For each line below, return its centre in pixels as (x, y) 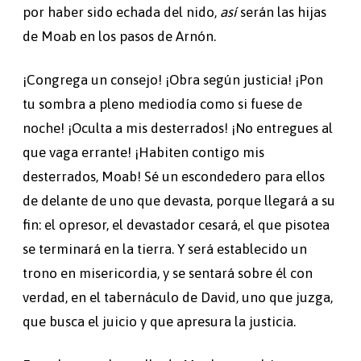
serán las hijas (282, 12)
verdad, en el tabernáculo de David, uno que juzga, (178, 297)
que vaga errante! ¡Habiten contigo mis (143, 152)
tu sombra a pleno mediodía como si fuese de (162, 104)
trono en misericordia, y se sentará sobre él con (168, 273)
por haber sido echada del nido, (121, 12)
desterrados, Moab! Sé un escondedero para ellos (174, 176)
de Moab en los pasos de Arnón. (119, 36)
